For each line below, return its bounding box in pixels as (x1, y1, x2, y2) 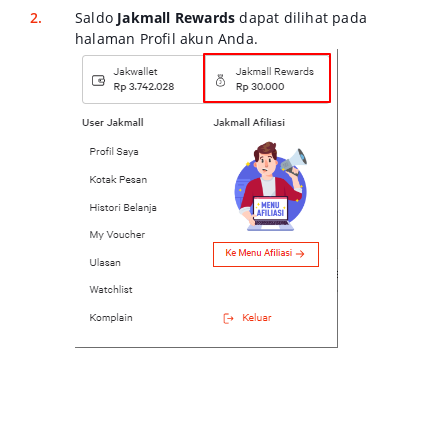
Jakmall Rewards (117, 7, 236, 27)
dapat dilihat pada (235, 7, 368, 27)
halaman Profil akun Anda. (75, 28, 258, 48)
